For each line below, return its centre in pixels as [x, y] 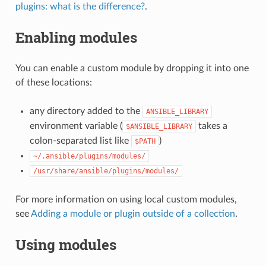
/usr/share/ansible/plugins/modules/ [106, 171]
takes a [211, 126]
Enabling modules [76, 37]
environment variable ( [76, 126]
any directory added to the [86, 111]
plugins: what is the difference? [80, 6]
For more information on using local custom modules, [126, 199]
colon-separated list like [80, 140]
